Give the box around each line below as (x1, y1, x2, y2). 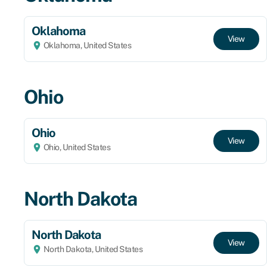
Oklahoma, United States (42, 40, 131, 50)
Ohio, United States (42, 142, 110, 152)
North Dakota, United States (42, 244, 142, 254)
